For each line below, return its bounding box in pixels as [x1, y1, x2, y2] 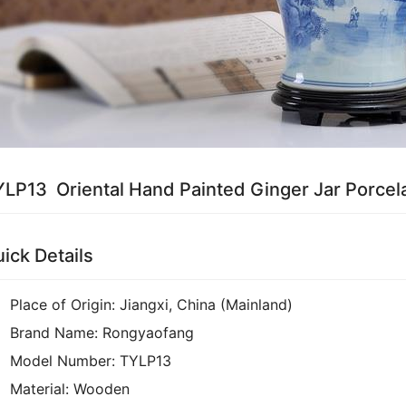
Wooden [73, 380, 130, 398]
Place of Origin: [10, 295, 115, 314]
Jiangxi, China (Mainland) [120, 295, 293, 314]
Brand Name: [10, 324, 98, 342]
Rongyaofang [102, 324, 194, 342]
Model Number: [10, 352, 115, 370]
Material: [10, 380, 69, 398]
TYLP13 [120, 352, 171, 370]
